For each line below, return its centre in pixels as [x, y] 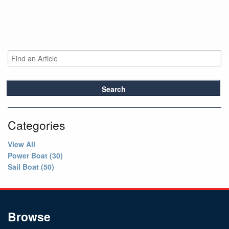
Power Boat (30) [35, 156]
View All [21, 144]
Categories [37, 125]
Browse [29, 217]
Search [113, 89]
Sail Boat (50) [31, 167]
